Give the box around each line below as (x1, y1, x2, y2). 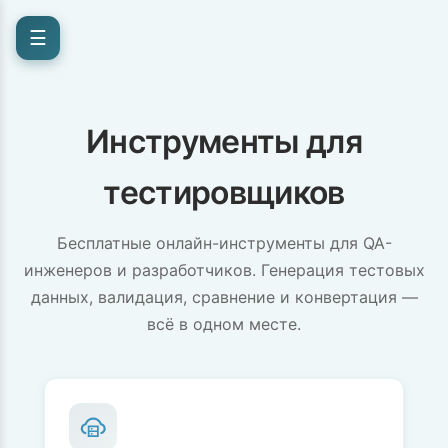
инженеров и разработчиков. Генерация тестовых (23, 260, 425, 280)
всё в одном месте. (147, 314, 301, 334)
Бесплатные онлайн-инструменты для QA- (56, 233, 392, 253)
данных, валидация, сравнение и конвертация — (30, 287, 418, 307)
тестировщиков (103, 173, 345, 212)
